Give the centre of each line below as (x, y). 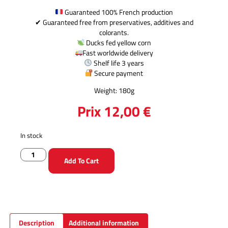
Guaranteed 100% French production (118, 12)
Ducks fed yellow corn (118, 42)
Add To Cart (81, 160)
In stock (31, 136)
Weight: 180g (114, 90)
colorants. (114, 32)
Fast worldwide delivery (118, 52)
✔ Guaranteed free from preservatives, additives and (114, 22)
